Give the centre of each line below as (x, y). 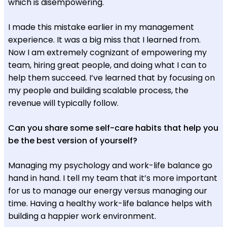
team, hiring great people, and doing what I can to (107, 65)
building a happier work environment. (82, 216)
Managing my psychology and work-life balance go (110, 165)
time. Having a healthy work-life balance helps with (110, 203)
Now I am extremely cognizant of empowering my (107, 52)
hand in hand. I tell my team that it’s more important (113, 178)
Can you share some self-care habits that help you (113, 128)
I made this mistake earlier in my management (101, 27)
